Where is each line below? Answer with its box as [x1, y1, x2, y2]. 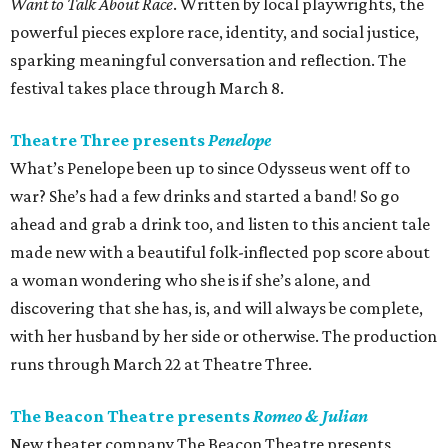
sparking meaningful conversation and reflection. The [10, 50, 406, 71]
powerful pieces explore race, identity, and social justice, [10, 22, 419, 43]
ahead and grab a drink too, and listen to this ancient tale [10, 214, 430, 235]
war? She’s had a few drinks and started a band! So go [10, 186, 399, 207]
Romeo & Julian [253, 406, 368, 427]
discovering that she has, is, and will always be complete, [10, 298, 423, 319]
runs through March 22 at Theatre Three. [10, 354, 312, 375]
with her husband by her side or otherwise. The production [10, 326, 437, 347]
